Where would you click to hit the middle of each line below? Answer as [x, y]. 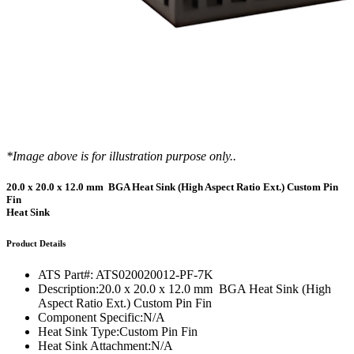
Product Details [36, 244]
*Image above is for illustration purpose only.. [121, 156]
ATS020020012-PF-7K [154, 275]
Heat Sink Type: [79, 332]
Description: [68, 289]
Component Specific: [90, 318]
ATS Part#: [66, 275]
